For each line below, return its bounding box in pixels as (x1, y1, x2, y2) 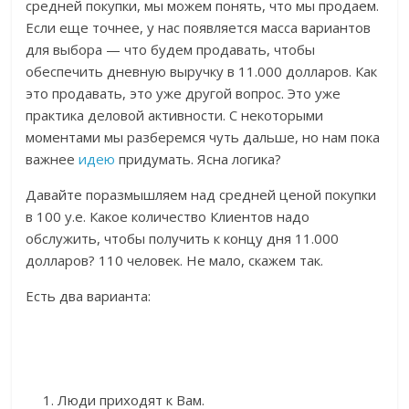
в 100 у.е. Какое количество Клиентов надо (26, 207, 310, 226)
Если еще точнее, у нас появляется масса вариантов (26, 18, 372, 37)
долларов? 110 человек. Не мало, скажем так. (26, 251, 324, 270)
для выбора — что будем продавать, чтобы (26, 40, 316, 59)
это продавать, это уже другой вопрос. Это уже (26, 84, 341, 103)
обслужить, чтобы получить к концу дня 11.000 (26, 229, 340, 248)
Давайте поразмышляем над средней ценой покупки (26, 185, 377, 204)
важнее (26, 150, 79, 169)
